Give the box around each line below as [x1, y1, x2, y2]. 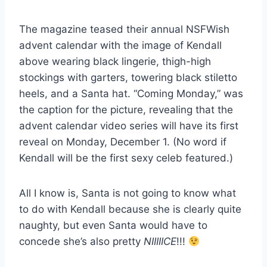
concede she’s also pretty [19, 235, 144, 247]
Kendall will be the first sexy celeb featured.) [19, 151, 233, 164]
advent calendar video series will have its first [19, 119, 238, 132]
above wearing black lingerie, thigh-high [19, 55, 211, 67]
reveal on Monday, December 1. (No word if [19, 135, 226, 148]
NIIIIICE [144, 235, 176, 247]
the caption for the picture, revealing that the [19, 103, 233, 116]
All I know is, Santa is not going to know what [19, 187, 236, 199]
